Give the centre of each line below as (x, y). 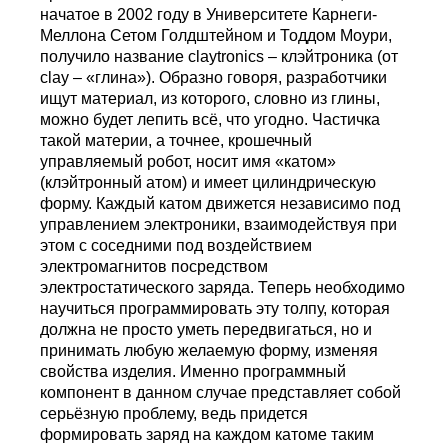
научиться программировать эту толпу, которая (215, 309)
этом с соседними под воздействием (176, 246)
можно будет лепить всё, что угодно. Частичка (210, 120)
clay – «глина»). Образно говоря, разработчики (214, 78)
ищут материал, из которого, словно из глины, (210, 99)
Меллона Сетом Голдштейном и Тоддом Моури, (216, 36)
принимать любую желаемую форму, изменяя (209, 351)
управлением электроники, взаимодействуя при (219, 225)
